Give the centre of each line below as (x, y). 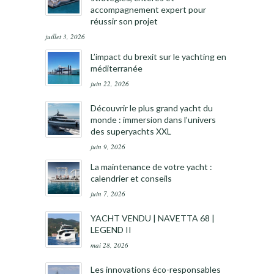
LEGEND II (111, 230)
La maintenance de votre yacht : (151, 167)
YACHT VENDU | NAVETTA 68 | (153, 218)
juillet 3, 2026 (65, 37)
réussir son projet (124, 21)
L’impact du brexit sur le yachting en (158, 57)
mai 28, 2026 (109, 245)
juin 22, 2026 (110, 84)
